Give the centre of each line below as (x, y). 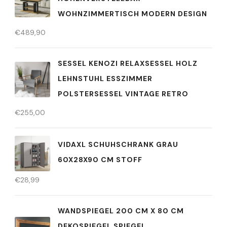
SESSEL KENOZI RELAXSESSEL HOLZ (128, 63)
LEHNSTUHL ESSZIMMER (105, 78)
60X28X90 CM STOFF (100, 160)
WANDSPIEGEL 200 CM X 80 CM (121, 211)
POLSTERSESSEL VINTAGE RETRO (123, 93)
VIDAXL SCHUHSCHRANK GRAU (118, 145)
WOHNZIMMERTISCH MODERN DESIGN (133, 13)
